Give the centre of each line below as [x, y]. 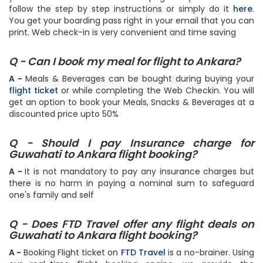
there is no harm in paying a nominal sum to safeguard [131, 183]
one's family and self [51, 195]
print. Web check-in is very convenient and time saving [122, 32]
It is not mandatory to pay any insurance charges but [140, 171]
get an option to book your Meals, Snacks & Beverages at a [131, 102]
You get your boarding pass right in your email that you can [131, 21]
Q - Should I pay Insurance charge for [131, 143]
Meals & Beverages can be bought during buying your [140, 79]
